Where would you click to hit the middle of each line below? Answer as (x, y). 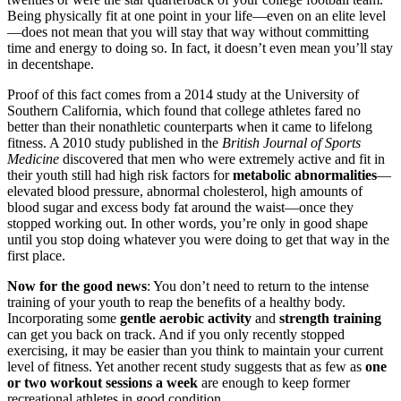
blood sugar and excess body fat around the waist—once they (180, 207)
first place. (36, 255)
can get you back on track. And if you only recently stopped (176, 334)
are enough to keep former (274, 382)
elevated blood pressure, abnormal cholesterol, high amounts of (185, 191)
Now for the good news (77, 286)
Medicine (35, 158)
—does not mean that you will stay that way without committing (188, 31)
